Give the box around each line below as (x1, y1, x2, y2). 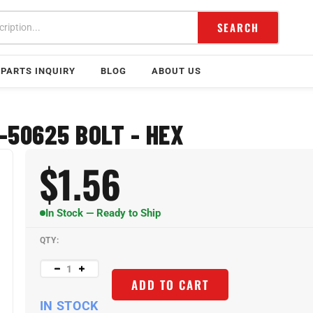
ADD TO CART (131, 269, 209, 287)
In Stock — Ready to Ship (45, 207, 161, 219)
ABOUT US (152, 66, 201, 76)
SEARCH (217, 19, 259, 35)
